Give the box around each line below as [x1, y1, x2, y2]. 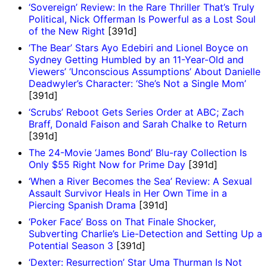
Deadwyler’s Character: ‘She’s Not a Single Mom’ [29, 77, 246, 89]
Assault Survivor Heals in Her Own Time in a [29, 187, 227, 199]
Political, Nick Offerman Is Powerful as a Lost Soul [29, 13, 256, 25]
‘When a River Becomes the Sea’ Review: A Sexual [29, 175, 252, 187]
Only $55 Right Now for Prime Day [29, 158, 185, 170]
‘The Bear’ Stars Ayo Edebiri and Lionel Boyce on [29, 41, 248, 54]
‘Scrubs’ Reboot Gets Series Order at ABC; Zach [29, 105, 244, 118]
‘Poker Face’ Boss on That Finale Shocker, [29, 215, 216, 228]
